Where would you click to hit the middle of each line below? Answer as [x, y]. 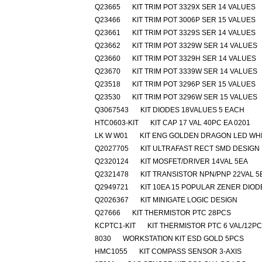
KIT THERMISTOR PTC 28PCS [182, 213]
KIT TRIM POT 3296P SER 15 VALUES [194, 84]
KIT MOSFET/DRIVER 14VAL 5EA [194, 161]
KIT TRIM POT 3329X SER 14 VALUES [194, 7]
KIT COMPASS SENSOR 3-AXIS [190, 251]
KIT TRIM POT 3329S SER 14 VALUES [194, 33]
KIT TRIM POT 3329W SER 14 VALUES [195, 46]
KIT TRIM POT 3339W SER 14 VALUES [195, 71]
